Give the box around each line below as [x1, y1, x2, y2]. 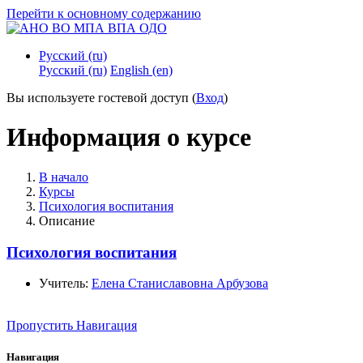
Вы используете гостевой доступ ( [6, 91, 196, 105]
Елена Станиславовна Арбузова [92, 276, 268, 291]
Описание [39, 213, 95, 228]
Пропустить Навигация [6, 318, 137, 333]
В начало [39, 169, 88, 184]
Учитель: [39, 276, 92, 291]
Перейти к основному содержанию [6, 6, 201, 20]
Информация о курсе [6, 122, 251, 152]
